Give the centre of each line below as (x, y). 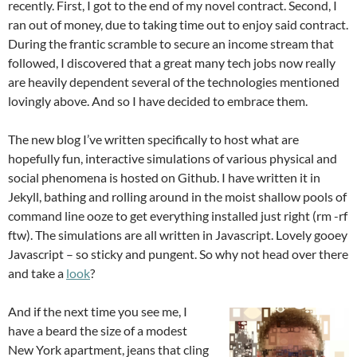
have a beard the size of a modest (98, 330)
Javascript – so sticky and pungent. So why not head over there (178, 254)
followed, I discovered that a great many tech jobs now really (172, 63)
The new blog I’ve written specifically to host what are (153, 139)
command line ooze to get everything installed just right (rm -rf (178, 216)
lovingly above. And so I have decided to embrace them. (158, 101)
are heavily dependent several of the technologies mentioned (174, 82)
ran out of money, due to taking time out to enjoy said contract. (178, 24)
